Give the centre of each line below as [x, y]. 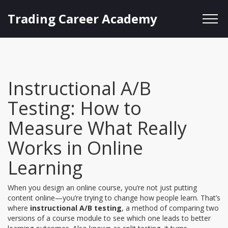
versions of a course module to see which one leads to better [109, 218]
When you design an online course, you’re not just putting [102, 188]
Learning [45, 168]
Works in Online [75, 148]
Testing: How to [75, 108]
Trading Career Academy [82, 19]
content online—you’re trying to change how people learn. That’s [114, 198]
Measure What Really [97, 128]
